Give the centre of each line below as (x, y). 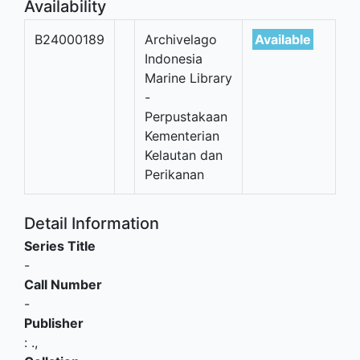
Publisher (54, 323)
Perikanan (174, 175)
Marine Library (188, 78)
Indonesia (174, 59)
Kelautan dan (184, 155)
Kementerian (182, 136)
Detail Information (92, 224)
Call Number (63, 285)
